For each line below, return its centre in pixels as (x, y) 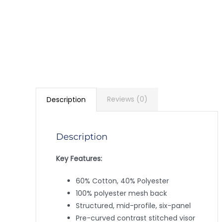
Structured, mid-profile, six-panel (133, 205)
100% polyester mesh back (121, 193)
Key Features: (79, 158)
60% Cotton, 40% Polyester (122, 181)
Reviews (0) (127, 99)
